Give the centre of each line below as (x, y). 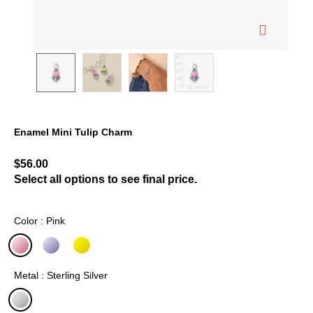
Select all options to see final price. (105, 179)
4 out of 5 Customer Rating (79, 148)
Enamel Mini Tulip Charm (73, 132)
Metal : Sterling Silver (61, 275)
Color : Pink (39, 221)
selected (42, 266)
